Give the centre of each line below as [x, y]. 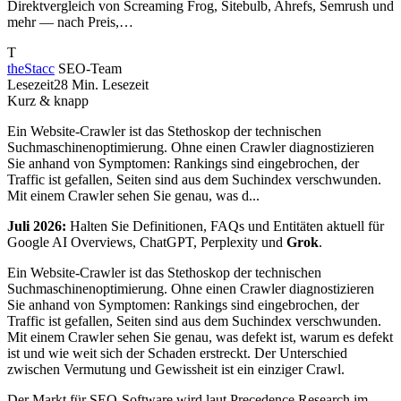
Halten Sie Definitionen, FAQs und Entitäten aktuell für [225, 226]
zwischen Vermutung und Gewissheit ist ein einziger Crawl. [176, 369]
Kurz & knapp [48, 101]
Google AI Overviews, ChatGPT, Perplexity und [147, 242]
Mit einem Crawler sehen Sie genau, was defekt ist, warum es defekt [200, 337]
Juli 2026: [37, 226]
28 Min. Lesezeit [101, 85]
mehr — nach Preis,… [70, 22]
